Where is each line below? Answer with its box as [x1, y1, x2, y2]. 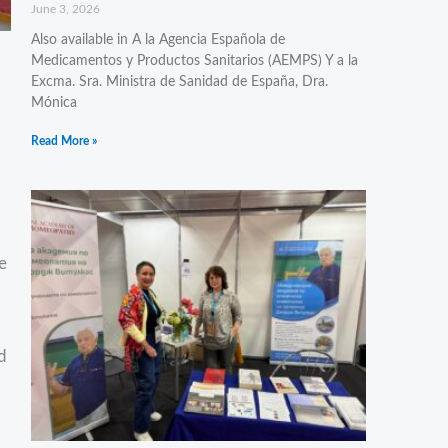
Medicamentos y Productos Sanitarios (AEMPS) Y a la [30, 53, 358, 68]
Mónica [30, 95, 77, 110]
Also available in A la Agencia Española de [30, 32, 285, 47]
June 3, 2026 [30, 2, 100, 15]
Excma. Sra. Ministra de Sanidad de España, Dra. [30, 74, 328, 89]
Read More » [30, 134, 97, 147]
